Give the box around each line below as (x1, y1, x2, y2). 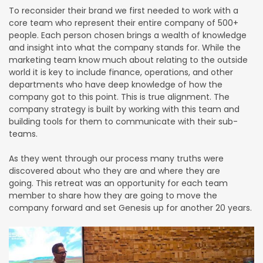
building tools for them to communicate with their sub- (9, 115, 238, 127)
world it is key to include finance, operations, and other (9, 66, 233, 78)
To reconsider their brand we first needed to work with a (9, 4, 238, 16)
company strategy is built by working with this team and (9, 103, 240, 115)
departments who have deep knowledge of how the (9, 78, 222, 90)
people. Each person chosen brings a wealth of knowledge (9, 29, 247, 41)
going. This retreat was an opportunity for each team (9, 177, 228, 189)
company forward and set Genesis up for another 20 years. (9, 201, 252, 214)
